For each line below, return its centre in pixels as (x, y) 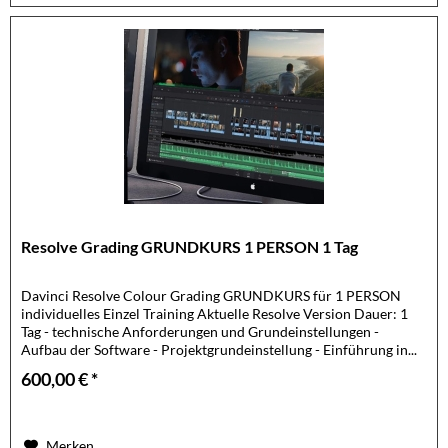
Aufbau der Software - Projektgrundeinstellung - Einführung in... (219, 349)
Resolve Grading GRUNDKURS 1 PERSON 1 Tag (190, 246)
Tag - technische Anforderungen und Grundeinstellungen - (200, 331)
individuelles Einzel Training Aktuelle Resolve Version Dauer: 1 (215, 313)
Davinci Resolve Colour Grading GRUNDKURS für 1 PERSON (211, 295)
